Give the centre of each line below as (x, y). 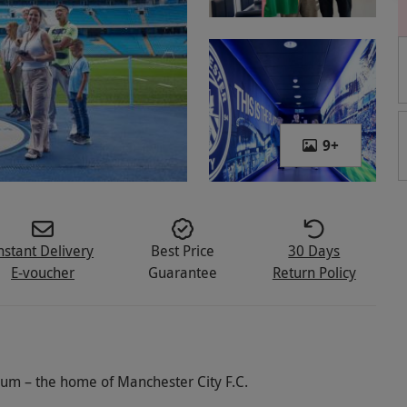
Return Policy (314, 273)
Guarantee (183, 273)
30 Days (314, 251)
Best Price (183, 251)
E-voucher (43, 273)
